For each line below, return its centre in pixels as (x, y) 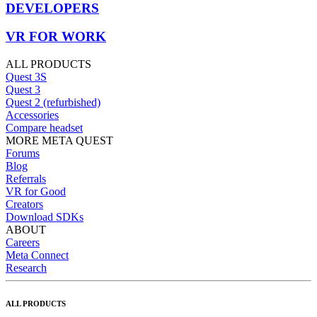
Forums (23, 154)
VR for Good (36, 192)
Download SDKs (45, 217)
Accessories (32, 115)
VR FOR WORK (56, 37)
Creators (24, 204)
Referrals (26, 179)
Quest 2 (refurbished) (53, 103)
